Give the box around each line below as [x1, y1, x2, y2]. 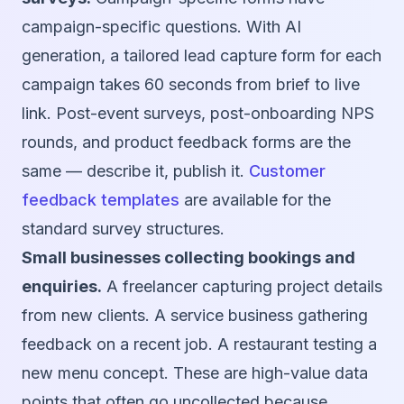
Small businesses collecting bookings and [22, 248, 355, 268]
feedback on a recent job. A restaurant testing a [22, 335, 377, 354]
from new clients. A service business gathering [22, 306, 368, 326]
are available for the [179, 190, 331, 210]
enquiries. [22, 277, 102, 297]
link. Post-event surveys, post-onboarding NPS [22, 104, 374, 124]
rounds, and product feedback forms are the [22, 133, 351, 152]
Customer [249, 161, 326, 181]
